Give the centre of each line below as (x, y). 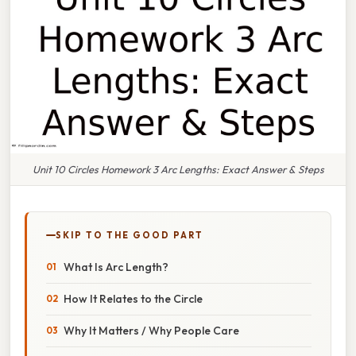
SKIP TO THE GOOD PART (130, 235)
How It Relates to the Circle (133, 298)
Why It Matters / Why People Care (151, 330)
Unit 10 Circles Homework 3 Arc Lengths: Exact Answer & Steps (178, 169)
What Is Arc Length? (116, 267)
